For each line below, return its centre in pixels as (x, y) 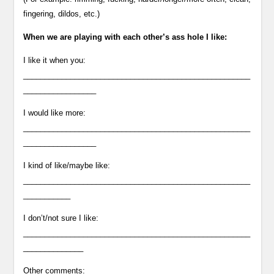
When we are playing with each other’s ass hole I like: (125, 37)
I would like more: (55, 113)
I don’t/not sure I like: (61, 218)
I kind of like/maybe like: (67, 165)
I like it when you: (55, 60)
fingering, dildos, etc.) (62, 14)
